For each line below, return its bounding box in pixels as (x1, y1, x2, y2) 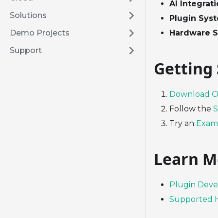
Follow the (169, 104, 213, 114)
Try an (169, 119, 196, 128)
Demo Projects (10, 28, 70, 37)
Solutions (10, 11, 47, 20)
